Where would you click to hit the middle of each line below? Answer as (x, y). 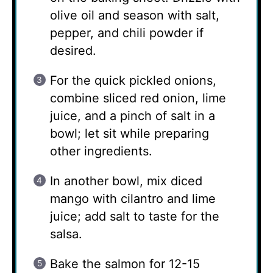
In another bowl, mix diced (126, 181)
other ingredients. (101, 151)
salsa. (66, 234)
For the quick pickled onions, (133, 81)
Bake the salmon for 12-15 (125, 264)
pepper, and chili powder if (127, 33)
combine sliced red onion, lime (138, 98)
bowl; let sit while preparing (129, 134)
